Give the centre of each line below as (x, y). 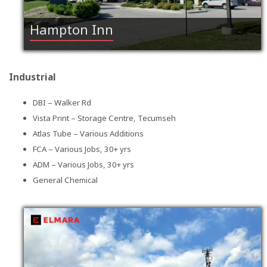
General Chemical (65, 180)
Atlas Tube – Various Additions (88, 134)
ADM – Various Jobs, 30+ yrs (83, 165)
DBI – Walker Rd (62, 103)
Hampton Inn (72, 29)
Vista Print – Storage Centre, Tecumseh (104, 118)
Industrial (32, 77)
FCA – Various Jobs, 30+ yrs (82, 149)
